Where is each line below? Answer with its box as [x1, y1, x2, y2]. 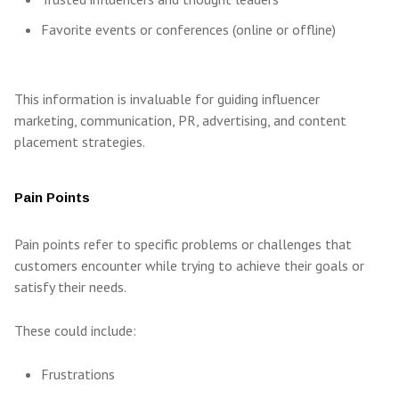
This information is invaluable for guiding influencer [14, 90, 320, 109]
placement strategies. [14, 133, 145, 151]
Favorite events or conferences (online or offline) [41, 20, 336, 39]
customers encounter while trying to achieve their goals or [14, 256, 364, 275]
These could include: [14, 322, 136, 340]
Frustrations [41, 365, 115, 384]
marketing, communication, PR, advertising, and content [14, 111, 346, 130]
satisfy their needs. [14, 278, 126, 297]
